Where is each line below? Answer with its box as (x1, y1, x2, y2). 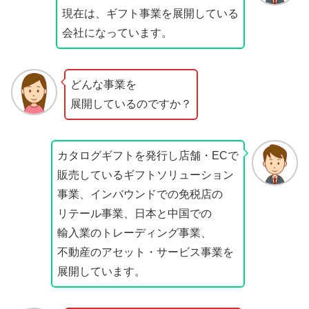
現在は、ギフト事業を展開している (62, 8, 239, 20)
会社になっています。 (62, 27, 173, 39)
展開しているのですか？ (70, 98, 192, 110)
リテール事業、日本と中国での (57, 207, 212, 219)
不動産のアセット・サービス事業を (57, 246, 235, 258)
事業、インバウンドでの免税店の (57, 188, 223, 200)
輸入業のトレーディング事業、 (57, 226, 212, 239)
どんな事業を (70, 79, 137, 91)
